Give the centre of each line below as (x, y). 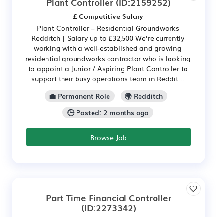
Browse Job (108, 137)
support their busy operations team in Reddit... (108, 79)
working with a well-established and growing (108, 48)
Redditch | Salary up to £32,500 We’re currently (108, 38)
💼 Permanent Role (80, 96)
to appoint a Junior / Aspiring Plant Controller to (108, 69)
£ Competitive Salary (108, 16)
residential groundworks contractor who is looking (108, 58)
